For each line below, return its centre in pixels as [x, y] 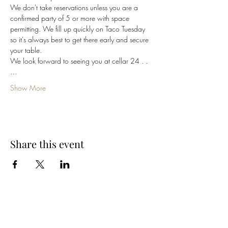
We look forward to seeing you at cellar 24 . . [79, 61]
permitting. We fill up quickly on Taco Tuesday [79, 29]
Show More [28, 88]
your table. [27, 50]
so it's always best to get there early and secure [80, 39]
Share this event [47, 144]
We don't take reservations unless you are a [75, 7]
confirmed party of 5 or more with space [71, 18]
